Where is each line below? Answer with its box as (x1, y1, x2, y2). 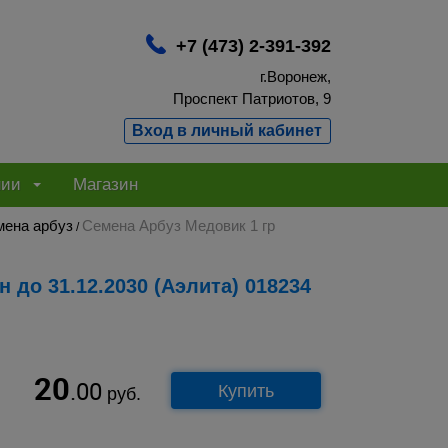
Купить (217, 380, 274, 401)
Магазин (73, 175, 138, 195)
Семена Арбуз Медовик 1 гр (82, 216, 275, 234)
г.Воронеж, (259, 68, 331, 86)
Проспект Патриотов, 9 (172, 90, 331, 108)
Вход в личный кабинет (132, 122, 323, 140)
